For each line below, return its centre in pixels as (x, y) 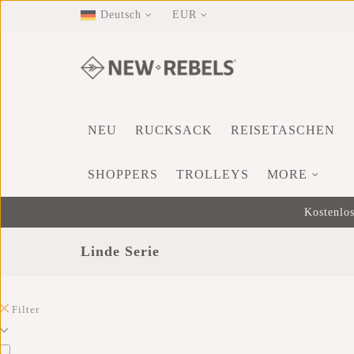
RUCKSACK (174, 130)
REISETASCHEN (283, 130)
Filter (26, 309)
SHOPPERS (123, 174)
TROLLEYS (213, 174)
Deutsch (121, 15)
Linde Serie (120, 251)
